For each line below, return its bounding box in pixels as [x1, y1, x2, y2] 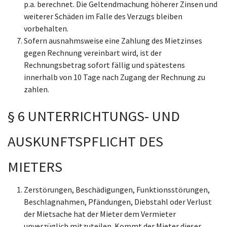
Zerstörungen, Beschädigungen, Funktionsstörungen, [24, 184, 210, 195]
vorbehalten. [24, 23, 68, 33]
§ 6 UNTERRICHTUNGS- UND [8, 107, 180, 125]
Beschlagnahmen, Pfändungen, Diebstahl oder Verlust [24, 197, 212, 207]
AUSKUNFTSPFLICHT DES [8, 132, 163, 150]
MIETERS [8, 158, 62, 176]
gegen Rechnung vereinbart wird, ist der [24, 48, 162, 58]
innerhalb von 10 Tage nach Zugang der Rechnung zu [24, 72, 205, 82]
